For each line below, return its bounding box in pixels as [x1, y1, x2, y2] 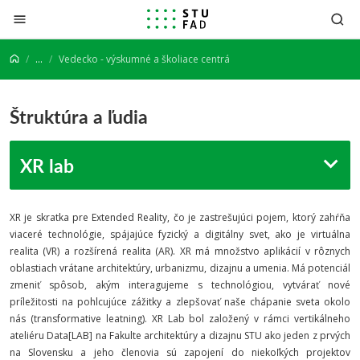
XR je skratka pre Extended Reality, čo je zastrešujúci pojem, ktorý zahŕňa [10, 211, 350, 224]
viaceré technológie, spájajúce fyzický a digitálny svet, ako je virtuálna [10, 227, 350, 241]
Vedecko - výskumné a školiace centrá [59, 52, 230, 66]
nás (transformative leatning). [10, 312, 152, 325]
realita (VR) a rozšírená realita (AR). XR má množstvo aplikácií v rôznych [10, 244, 350, 258]
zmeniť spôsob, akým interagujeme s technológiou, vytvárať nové [10, 278, 350, 292]
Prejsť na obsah [12, 6, 107, 24]
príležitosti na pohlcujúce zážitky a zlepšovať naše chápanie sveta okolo [10, 295, 350, 309]
